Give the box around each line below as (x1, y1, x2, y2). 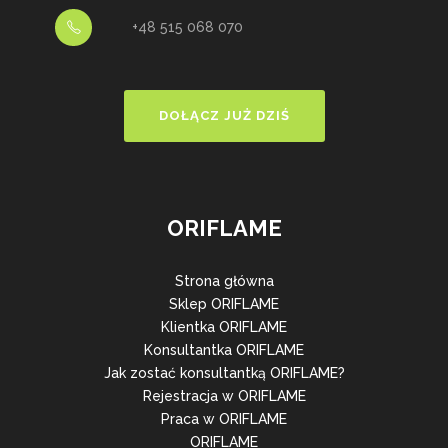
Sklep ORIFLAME (169, 295, 279, 312)
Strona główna (174, 272, 274, 289)
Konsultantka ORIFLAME (144, 341, 304, 358)
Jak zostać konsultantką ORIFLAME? (103, 364, 345, 381)
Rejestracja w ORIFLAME (142, 387, 306, 404)
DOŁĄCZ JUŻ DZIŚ (158, 107, 290, 123)
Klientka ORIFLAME (161, 318, 287, 335)
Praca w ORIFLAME (161, 410, 287, 427)
